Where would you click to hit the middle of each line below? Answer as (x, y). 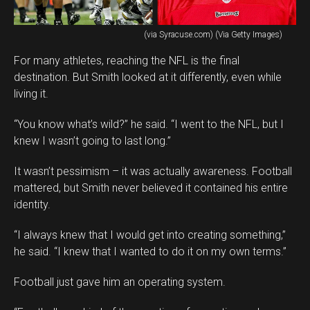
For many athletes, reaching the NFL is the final (127, 60)
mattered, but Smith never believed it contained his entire (151, 188)
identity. (32, 204)
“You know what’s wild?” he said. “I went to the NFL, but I (149, 124)
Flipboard (206, 301)
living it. (31, 93)
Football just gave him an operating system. (120, 282)
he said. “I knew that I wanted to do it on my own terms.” (150, 251)
